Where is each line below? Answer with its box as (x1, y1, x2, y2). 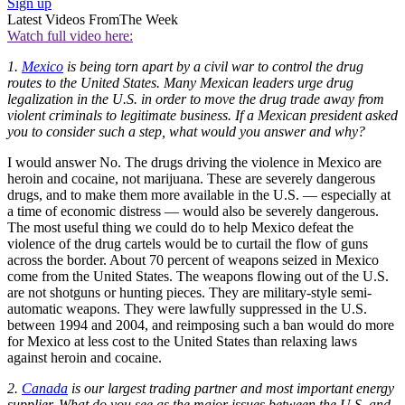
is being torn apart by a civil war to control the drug (63, 58, 363, 74)
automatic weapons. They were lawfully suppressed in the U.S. (7, 300, 367, 316)
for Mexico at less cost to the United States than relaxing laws (7, 333, 357, 349)
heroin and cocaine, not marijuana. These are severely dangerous (7, 170, 375, 186)
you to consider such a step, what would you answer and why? (7, 123, 365, 139)
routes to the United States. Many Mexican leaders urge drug (7, 74, 353, 90)
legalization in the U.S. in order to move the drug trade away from (7, 90, 384, 107)
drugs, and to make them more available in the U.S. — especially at (7, 186, 391, 202)
